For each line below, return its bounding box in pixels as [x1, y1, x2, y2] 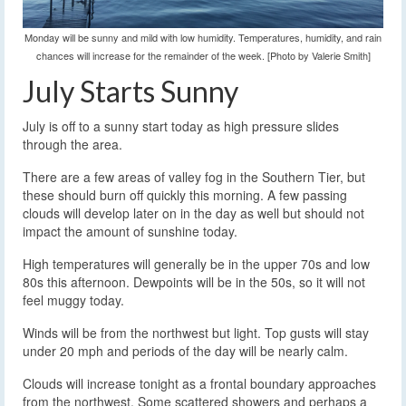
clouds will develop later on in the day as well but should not [23, 203, 364, 222]
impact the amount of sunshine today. [23, 221, 237, 240]
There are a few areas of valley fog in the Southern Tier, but [23, 167, 365, 186]
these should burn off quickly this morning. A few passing [23, 185, 347, 204]
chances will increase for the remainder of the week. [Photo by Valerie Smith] [35, 48, 371, 63]
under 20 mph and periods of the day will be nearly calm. [23, 341, 348, 360]
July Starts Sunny [23, 73, 238, 110]
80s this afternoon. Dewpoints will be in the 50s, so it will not [23, 272, 365, 291]
